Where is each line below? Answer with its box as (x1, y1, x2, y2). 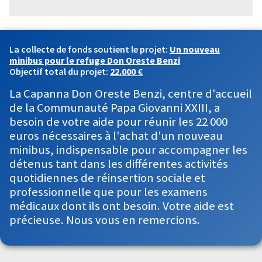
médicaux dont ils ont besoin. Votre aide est (9, 198, 234, 213)
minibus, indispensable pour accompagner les (9, 142, 247, 157)
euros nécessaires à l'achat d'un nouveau (9, 128, 223, 143)
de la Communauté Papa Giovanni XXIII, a (9, 100, 220, 115)
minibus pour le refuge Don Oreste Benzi (9, 54, 180, 66)
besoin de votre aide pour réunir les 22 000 (9, 114, 227, 129)
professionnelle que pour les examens (9, 184, 208, 199)
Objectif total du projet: (9, 65, 110, 77)
